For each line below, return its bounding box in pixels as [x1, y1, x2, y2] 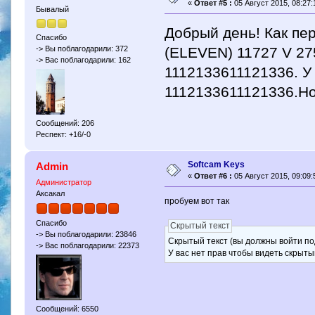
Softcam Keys [187, 159, 245, 169]
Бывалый [35, 4, 69, 13]
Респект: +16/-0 [35, 130, 91, 139]
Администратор [35, 177, 91, 186]
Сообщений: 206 [35, 119, 94, 128]
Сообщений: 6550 [35, 304, 98, 314]
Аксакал [35, 188, 65, 198]
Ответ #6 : [193, 171, 232, 180]
